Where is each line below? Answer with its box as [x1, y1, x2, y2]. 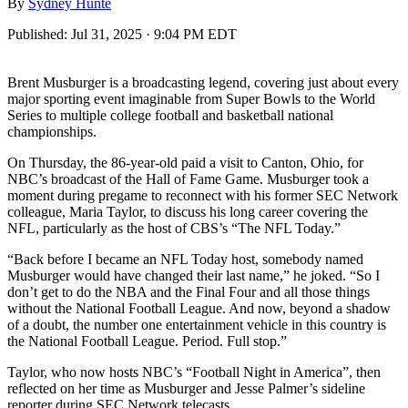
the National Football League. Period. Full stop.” [7, 332, 287, 349]
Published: [7, 25, 71, 42]
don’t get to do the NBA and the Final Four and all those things [7, 283, 370, 300]
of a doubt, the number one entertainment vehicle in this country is [7, 316, 386, 332]
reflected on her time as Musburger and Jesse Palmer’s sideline [7, 380, 365, 396]
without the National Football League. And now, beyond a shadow [7, 300, 391, 316]
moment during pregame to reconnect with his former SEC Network [7, 187, 398, 203]
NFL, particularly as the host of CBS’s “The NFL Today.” [7, 219, 341, 236]
